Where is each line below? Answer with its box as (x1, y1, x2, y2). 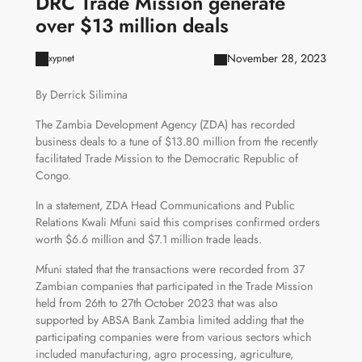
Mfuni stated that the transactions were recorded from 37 (35, 261, 305, 278)
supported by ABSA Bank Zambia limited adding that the (35, 312, 304, 329)
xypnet (48, 51, 74, 65)
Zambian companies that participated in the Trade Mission (35, 278, 313, 295)
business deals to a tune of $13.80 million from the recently (35, 133, 318, 150)
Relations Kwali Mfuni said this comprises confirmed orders (35, 214, 320, 231)
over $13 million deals (35, 11, 229, 40)
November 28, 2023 (227, 50, 327, 67)
